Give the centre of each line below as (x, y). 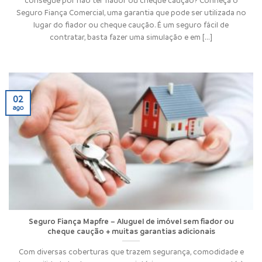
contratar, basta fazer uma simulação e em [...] (131, 37)
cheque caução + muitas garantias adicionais (131, 231)
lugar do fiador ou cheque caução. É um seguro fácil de (131, 24)
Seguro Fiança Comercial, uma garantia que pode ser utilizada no (131, 12)
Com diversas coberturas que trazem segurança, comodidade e (131, 251)
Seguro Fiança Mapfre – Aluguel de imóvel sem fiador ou (131, 221)
